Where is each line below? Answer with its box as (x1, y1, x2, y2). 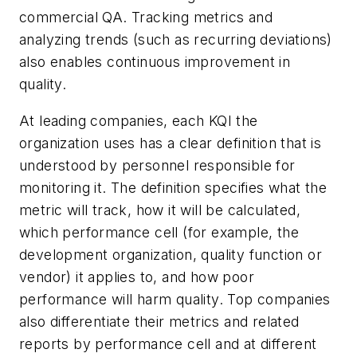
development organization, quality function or (19, 245, 322, 263)
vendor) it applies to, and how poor (19, 268, 254, 285)
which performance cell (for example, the (19, 223, 299, 241)
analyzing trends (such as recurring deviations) (19, 31, 332, 49)
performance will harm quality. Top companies (19, 290, 331, 308)
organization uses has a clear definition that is (19, 134, 322, 151)
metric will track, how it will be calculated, (19, 201, 300, 218)
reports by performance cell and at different (19, 335, 317, 352)
